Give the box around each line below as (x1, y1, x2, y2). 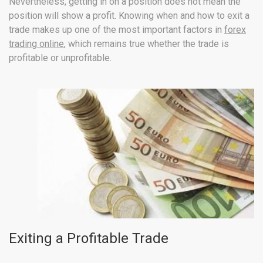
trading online (9, 38, 64, 49)
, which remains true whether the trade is (64, 38, 229, 49)
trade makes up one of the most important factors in (9, 24, 224, 35)
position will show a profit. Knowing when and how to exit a (9, 10, 249, 21)
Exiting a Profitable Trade (9, 230, 168, 247)
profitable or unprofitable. (9, 52, 112, 63)
